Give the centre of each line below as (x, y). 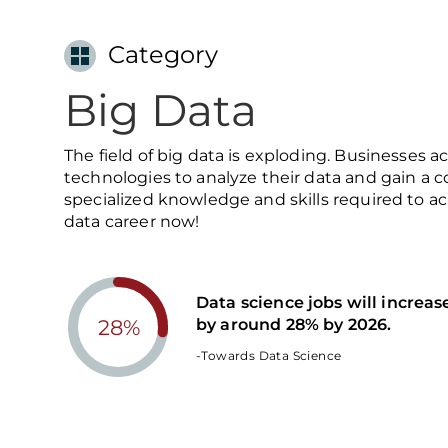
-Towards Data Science (269, 355)
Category (163, 54)
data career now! (132, 221)
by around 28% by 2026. (294, 324)
